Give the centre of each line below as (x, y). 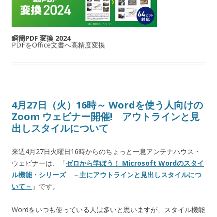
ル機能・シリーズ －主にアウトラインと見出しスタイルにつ (107, 175)
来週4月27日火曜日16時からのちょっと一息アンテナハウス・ (106, 152)
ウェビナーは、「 (39, 163)
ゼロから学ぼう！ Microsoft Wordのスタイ (135, 163)
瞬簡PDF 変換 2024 (41, 38)
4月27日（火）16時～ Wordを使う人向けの (107, 105)
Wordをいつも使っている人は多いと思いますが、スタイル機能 (108, 210)
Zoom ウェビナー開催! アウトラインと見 (106, 117)
